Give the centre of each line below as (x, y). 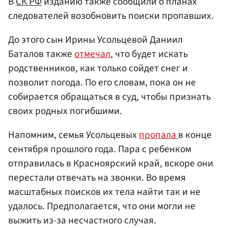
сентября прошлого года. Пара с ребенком (100, 149)
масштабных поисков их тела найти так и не (104, 192)
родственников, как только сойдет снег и (98, 68)
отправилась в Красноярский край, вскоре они (111, 164)
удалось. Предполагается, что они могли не (102, 206)
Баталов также (41, 54)
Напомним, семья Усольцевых (74, 135)
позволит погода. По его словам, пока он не (102, 82)
